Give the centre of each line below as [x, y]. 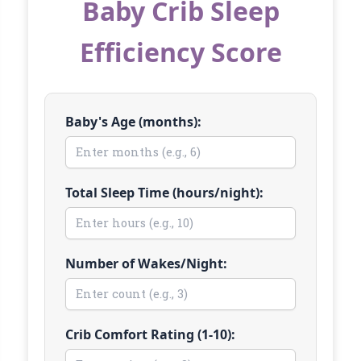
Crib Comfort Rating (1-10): [150, 334]
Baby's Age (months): [133, 121]
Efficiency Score [180, 52]
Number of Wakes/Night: [146, 263]
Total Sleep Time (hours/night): [164, 192]
